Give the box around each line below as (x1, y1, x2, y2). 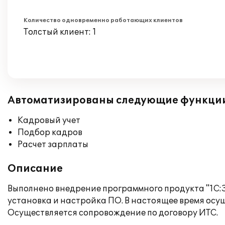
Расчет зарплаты (18, 140, 88, 150)
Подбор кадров (18, 128, 82, 138)
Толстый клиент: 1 (24, 27, 96, 37)
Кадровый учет (18, 116, 80, 126)
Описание (8, 163, 63, 175)
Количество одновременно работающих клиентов (24, 17, 183, 24)
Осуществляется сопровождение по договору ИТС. (8, 208, 218, 218)
